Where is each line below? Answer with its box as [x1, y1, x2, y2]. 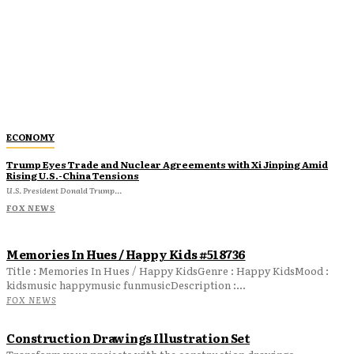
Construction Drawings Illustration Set [6, 329, 250, 348]
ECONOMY [6, 130, 55, 144]
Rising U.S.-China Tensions [6, 168, 139, 183]
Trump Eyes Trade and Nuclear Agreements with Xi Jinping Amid [6, 157, 328, 172]
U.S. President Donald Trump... [6, 184, 122, 197]
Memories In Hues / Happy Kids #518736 [6, 245, 246, 264]
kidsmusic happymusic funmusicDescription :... [6, 277, 246, 293]
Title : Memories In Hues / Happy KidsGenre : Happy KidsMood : [6, 263, 329, 279]
